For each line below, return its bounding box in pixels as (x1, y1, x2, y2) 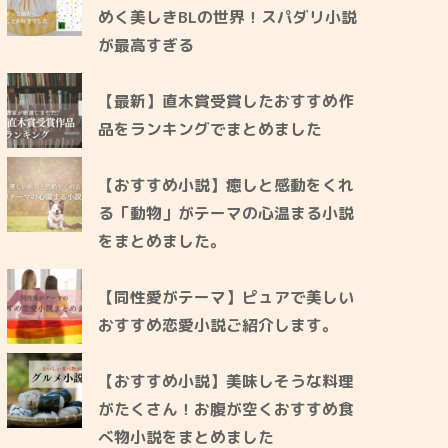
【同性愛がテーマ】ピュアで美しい (98, 285, 355, 308)
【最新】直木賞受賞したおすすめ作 (98, 89, 355, 112)
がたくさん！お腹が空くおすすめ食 (98, 397, 355, 420)
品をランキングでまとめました (98, 117, 323, 140)
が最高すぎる (98, 33, 195, 56)
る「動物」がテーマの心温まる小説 (98, 201, 355, 224)
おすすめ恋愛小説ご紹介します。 (98, 313, 355, 336)
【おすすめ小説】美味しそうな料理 (98, 369, 355, 392)
